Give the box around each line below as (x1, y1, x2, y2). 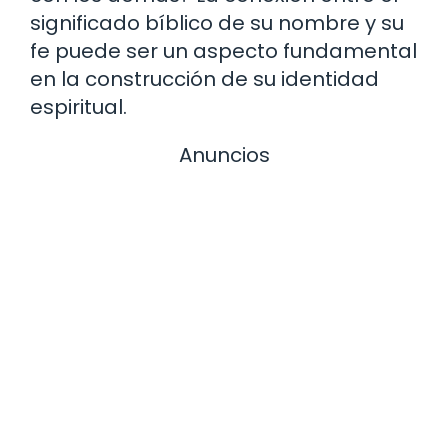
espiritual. (30, 93, 127, 122)
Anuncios (178, 141, 270, 170)
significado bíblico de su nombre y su (30, 9, 404, 38)
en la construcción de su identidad (30, 65, 379, 94)
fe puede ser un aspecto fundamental (30, 37, 417, 66)
